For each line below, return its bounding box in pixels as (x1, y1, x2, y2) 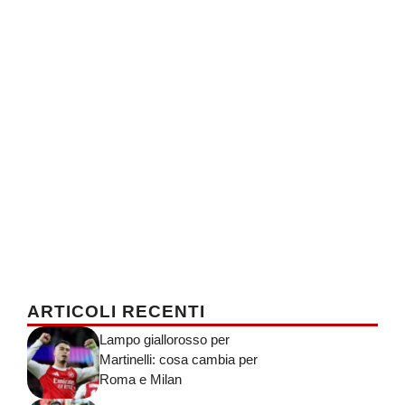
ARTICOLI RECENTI (27, 301, 205, 321)
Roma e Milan (99, 372, 182, 388)
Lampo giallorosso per (99, 332, 230, 348)
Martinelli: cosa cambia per (99, 352, 258, 368)
